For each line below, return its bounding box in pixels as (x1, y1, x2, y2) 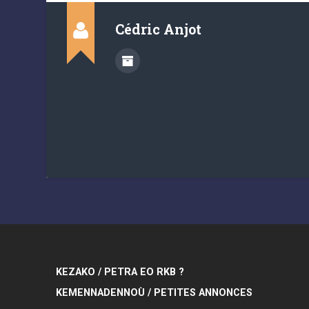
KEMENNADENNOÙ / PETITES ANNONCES (56, 287, 253, 299)
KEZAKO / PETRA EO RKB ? (56, 266, 185, 279)
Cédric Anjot (115, 20, 202, 39)
